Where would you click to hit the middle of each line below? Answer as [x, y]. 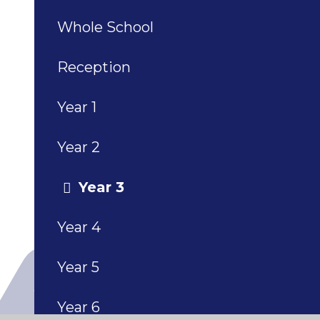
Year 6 [79, 307]
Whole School [105, 27]
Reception [94, 67]
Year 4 [79, 227]
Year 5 [78, 267]
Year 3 [101, 187]
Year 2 [79, 147]
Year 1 [77, 107]
